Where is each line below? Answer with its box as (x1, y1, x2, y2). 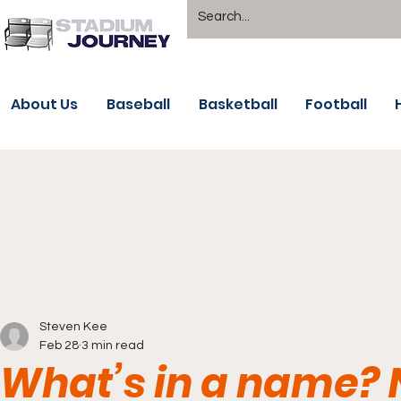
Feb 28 (39, 339, 79, 352)
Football (305, 94, 367, 115)
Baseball (107, 94, 170, 115)
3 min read (81, 339, 144, 352)
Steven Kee (39, 320, 107, 333)
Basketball (199, 94, 277, 115)
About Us (11, 94, 78, 115)
